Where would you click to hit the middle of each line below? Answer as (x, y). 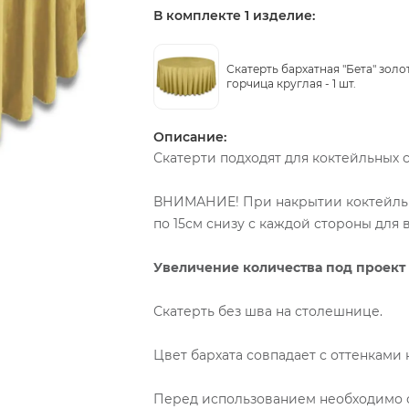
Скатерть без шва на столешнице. (268, 311)
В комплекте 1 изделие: (234, 16)
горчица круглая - (279, 84)
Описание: (190, 137)
